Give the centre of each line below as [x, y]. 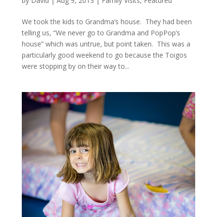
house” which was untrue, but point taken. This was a [106, 44]
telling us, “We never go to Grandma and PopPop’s [101, 32]
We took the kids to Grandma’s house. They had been [107, 21]
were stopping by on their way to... [75, 66]
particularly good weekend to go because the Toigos [104, 55]
